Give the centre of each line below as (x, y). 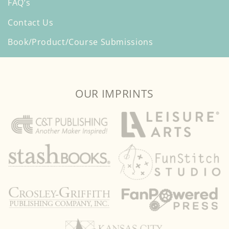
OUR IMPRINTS (114, 93)
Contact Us (31, 22)
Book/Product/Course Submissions (81, 42)
